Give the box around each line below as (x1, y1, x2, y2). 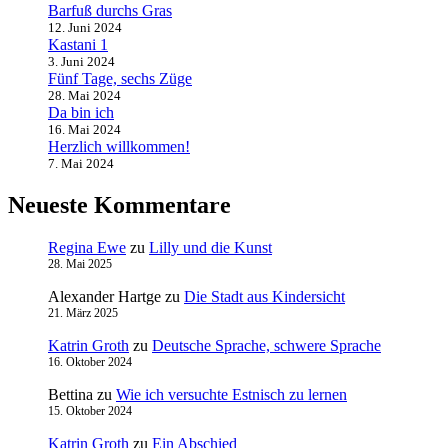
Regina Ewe (48, 239, 126, 257)
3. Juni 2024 (48, 54, 115, 70)
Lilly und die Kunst (149, 239, 272, 257)
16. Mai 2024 (48, 122, 121, 138)
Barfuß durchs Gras (48, 2, 172, 20)
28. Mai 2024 (48, 88, 121, 104)
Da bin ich (48, 104, 114, 122)
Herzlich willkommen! (48, 138, 190, 156)
